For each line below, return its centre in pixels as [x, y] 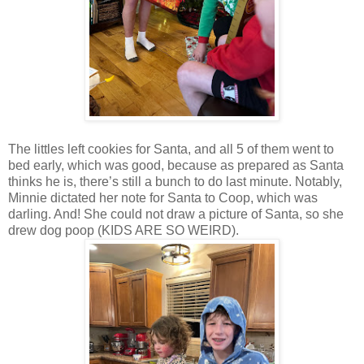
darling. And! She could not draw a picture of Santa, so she [176, 214]
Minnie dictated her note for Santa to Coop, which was [163, 198]
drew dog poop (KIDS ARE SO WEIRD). [123, 231]
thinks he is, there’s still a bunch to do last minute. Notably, [175, 182]
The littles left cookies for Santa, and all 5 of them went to [171, 149]
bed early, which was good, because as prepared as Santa [176, 166]
